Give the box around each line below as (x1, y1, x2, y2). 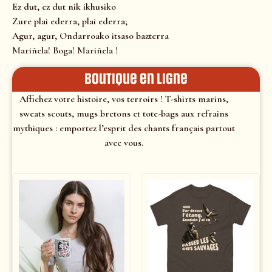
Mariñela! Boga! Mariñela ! (12, 44, 118, 57)
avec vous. (104, 136, 143, 149)
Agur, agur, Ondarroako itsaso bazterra (12, 30, 169, 42)
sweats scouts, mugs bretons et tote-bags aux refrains (19, 107, 228, 120)
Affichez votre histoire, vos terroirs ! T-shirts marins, (19, 92, 228, 105)
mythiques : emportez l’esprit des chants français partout (12, 121, 235, 134)
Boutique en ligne (84, 70, 188, 87)
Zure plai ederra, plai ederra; (12, 15, 127, 28)
